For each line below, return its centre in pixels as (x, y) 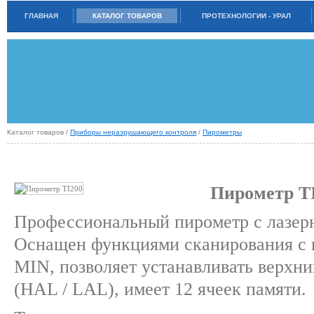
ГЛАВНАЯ (41, 16)
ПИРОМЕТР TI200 (54, 159)
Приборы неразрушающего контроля (133, 132)
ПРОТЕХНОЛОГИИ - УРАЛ (246, 16)
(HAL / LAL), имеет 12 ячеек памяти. (160, 289)
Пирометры (222, 132)
